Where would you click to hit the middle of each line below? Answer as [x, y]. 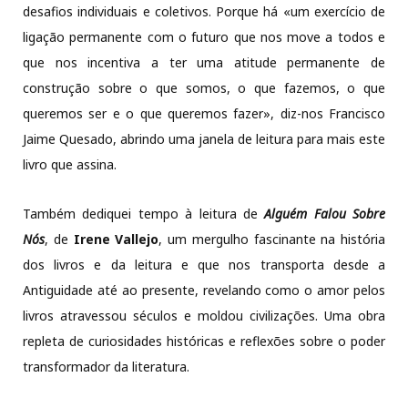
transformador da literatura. [106, 367]
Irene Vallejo [116, 240]
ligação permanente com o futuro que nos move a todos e [204, 37]
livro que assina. [70, 165]
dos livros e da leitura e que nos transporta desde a [204, 265]
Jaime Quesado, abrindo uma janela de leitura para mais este [204, 139]
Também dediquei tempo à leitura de [144, 214]
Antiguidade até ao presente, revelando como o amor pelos [204, 291]
